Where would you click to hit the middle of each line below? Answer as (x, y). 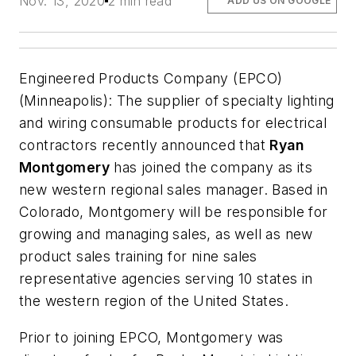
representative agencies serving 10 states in (166, 279)
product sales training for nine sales (138, 257)
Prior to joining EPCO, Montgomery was (151, 337)
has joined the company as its (211, 168)
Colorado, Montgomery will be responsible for (174, 212)
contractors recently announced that (145, 145)
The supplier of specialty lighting (223, 101)
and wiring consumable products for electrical (173, 123)
